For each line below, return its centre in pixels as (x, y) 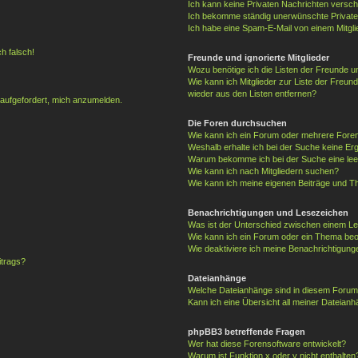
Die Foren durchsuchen (237, 123)
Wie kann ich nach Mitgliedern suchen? (263, 171)
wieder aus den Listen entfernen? (252, 93)
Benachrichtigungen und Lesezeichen (268, 212)
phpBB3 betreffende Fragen (246, 331)
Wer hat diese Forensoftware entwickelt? (267, 343)
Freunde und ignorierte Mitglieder (258, 57)
